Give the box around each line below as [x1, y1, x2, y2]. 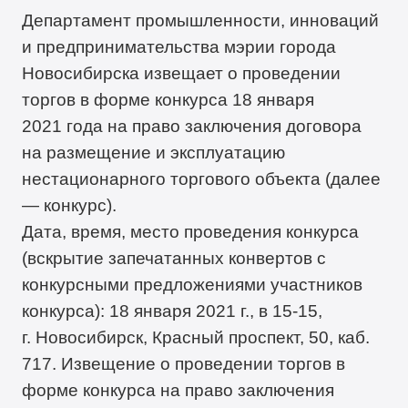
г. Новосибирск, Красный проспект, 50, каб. [22, 327, 371, 348]
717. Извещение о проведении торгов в [22, 353, 346, 374]
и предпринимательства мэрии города [22, 36, 337, 57]
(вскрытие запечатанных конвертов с [22, 248, 327, 269]
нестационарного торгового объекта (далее [22, 168, 382, 189]
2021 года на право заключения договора [22, 116, 362, 137]
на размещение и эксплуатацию [22, 142, 286, 163]
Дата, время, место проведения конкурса [22, 221, 360, 242]
